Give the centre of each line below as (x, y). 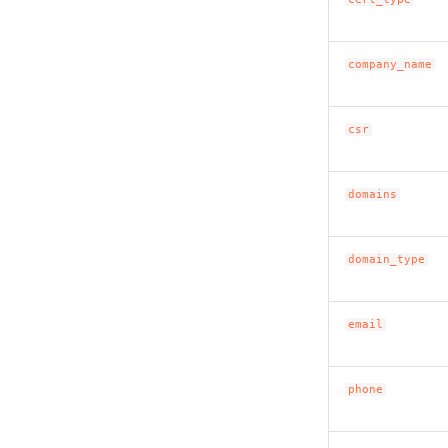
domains (373, 194)
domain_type (387, 259)
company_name (390, 64)
